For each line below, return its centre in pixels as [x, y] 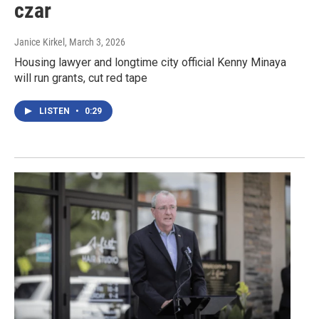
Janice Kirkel [40, 42]
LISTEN [56, 111]
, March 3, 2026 [95, 42]
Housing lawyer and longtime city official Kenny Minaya [150, 63]
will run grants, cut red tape [81, 78]
